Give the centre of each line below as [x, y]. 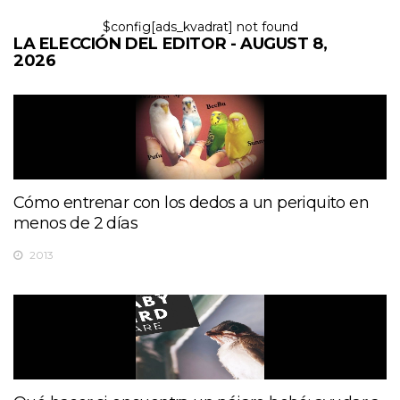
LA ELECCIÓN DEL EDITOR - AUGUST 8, [171, 43]
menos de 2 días [75, 223]
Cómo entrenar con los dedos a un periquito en [191, 202]
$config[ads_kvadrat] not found [200, 26]
